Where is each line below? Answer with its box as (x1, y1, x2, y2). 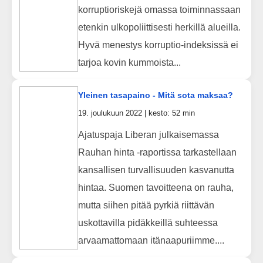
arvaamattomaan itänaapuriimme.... (77, 235, 224, 245)
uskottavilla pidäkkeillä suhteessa (77, 217, 218, 228)
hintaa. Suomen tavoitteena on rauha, (77, 182, 234, 193)
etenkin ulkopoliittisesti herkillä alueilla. (77, 22, 241, 32)
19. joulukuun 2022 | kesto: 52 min (77, 109, 195, 118)
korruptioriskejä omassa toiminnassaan (77, 4, 241, 15)
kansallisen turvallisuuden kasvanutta (77, 164, 234, 175)
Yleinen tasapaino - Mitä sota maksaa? (77, 90, 233, 100)
